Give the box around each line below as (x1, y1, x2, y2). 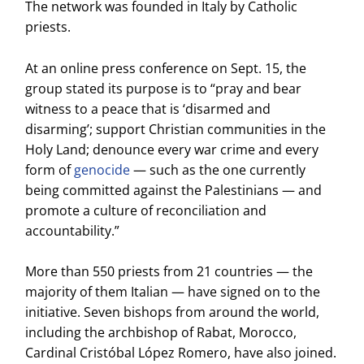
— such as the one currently (130, 160, 306, 179)
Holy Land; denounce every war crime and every (25, 140, 319, 158)
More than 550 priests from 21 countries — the (25, 262, 314, 281)
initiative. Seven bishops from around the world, (25, 303, 320, 322)
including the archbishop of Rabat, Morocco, (25, 323, 297, 342)
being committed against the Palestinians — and (25, 180, 323, 199)
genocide (74, 160, 131, 179)
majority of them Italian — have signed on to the (25, 283, 321, 301)
